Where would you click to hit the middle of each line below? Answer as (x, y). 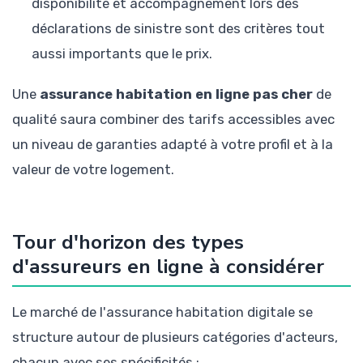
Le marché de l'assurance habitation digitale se (162, 312)
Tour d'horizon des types (128, 243)
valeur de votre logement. (93, 170)
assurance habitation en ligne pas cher (176, 94)
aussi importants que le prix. (122, 53)
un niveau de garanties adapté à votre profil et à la (173, 145)
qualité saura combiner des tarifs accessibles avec (173, 120)
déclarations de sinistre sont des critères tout (178, 28)
